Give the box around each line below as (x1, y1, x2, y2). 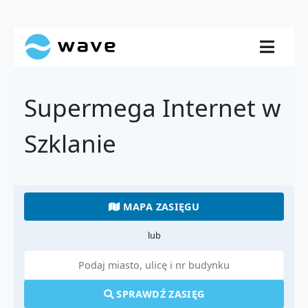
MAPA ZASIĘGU (120, 200, 200, 213)
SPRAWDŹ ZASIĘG (113, 287, 205, 300)
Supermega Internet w (24, 91, 281, 124)
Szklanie (24, 127, 116, 159)
